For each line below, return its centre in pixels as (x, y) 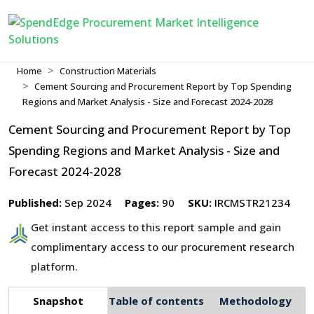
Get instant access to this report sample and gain (156, 227)
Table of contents (157, 301)
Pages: (142, 203)
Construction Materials (108, 71)
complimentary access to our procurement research (163, 247)
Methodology (255, 301)
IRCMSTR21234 (251, 203)
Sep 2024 (87, 203)
